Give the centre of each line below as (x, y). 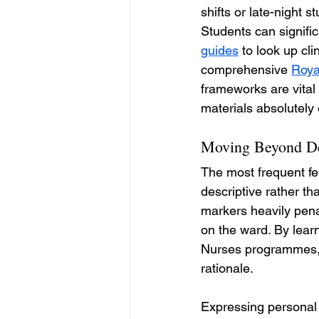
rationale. (227, 268)
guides (220, 50)
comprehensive (246, 69)
